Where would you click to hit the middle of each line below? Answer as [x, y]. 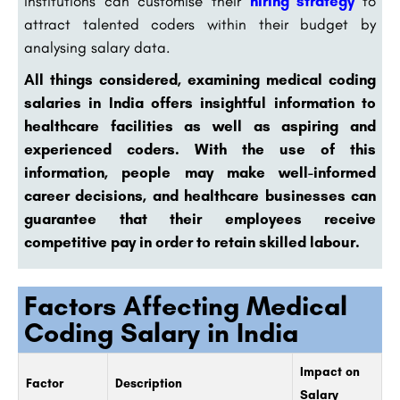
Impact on [330, 372]
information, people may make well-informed [200, 173]
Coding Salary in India [161, 333]
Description [149, 384]
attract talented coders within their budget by [200, 25]
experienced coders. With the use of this [200, 150]
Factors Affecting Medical [186, 306]
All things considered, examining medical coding [200, 80]
